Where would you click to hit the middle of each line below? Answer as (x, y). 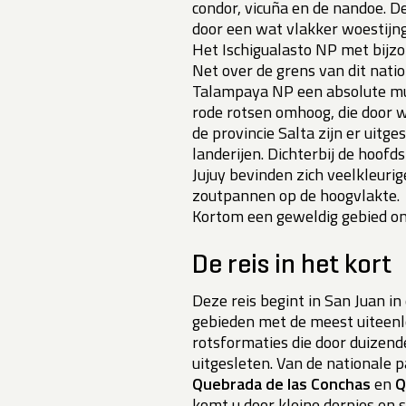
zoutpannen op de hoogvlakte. (296, 196)
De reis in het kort (292, 266)
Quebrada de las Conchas (281, 384)
